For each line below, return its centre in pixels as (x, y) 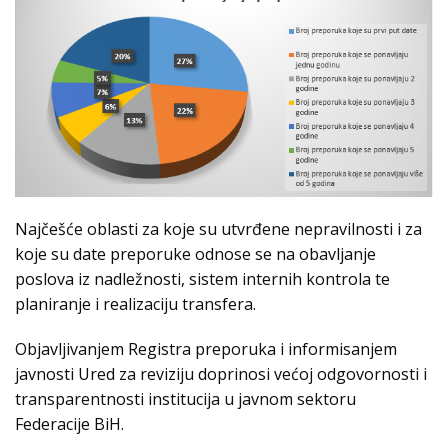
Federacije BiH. (69, 424)
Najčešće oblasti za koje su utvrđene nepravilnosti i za (218, 229)
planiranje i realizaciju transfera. (135, 304)
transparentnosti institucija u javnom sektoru (185, 399)
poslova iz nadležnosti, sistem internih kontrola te (202, 279)
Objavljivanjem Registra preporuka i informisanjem (206, 349)
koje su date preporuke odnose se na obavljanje (195, 254)
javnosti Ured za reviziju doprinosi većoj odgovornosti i (221, 374)
